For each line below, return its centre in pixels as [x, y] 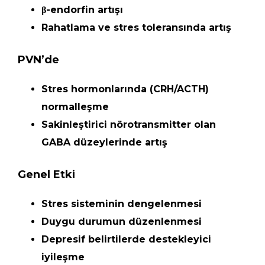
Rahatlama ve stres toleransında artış [136, 28]
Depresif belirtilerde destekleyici [126, 239]
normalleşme [75, 107]
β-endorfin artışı [82, 10]
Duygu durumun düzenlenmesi [122, 222]
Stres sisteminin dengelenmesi [122, 204]
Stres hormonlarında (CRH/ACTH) [125, 89]
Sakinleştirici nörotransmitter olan [129, 125]
